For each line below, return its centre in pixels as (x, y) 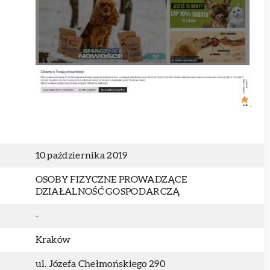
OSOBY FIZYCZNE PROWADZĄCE (111, 180)
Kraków (53, 240)
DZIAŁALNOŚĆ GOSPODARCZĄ (108, 192)
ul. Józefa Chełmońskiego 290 (100, 264)
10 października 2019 (81, 155)
